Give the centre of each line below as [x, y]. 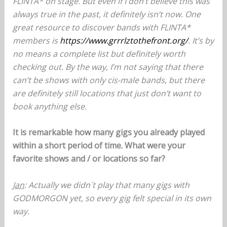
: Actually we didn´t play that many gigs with [107, 185]
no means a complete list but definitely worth [99, 53]
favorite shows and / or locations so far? [89, 159]
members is [36, 40]
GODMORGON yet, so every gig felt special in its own [112, 198]
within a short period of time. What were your [99, 146]
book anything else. [49, 106]
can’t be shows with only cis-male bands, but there [108, 80]
